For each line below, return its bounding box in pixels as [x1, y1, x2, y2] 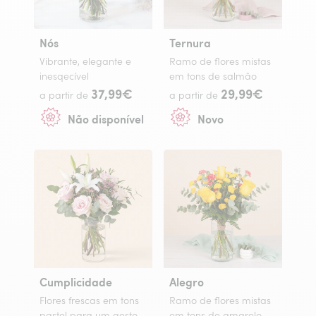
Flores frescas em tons [39, 294, 139, 307]
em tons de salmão [169, 70, 257, 83]
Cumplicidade [39, 274, 112, 290]
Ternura [169, 35, 211, 51]
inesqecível [39, 70, 89, 83]
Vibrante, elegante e [39, 55, 131, 68]
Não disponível [68, 111, 144, 127]
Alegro [169, 274, 204, 290]
